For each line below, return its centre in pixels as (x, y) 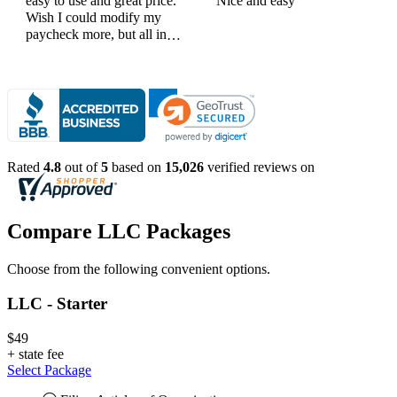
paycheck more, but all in (96, 35)
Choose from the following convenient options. (139, 269)
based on (136, 167)
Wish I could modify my (93, 18)
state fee (41, 354)
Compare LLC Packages (119, 232)
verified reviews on (259, 167)
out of (81, 167)
